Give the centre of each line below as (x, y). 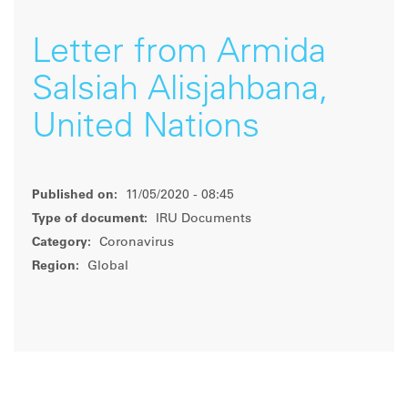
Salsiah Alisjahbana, (180, 92)
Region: (56, 267)
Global (106, 267)
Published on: (75, 196)
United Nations (146, 129)
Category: (61, 244)
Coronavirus (135, 244)
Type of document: (90, 220)
